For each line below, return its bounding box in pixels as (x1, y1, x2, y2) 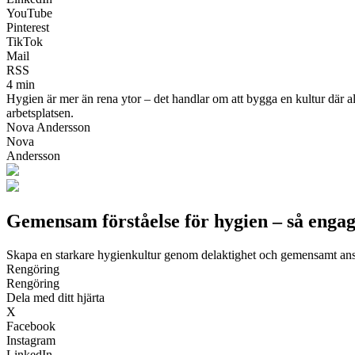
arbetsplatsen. (6, 105, 74, 120)
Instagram (6, 333, 55, 347)
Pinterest (6, 20, 49, 34)
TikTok (6, 34, 43, 48)
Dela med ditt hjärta (6, 290, 105, 304)
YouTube (6, 6, 52, 20)
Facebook (6, 319, 55, 333)
